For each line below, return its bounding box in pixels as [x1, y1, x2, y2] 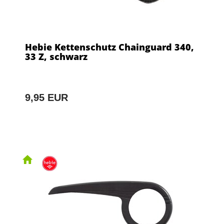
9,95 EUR [25, 91, 68, 103]
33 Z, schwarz [25, 50, 87, 62]
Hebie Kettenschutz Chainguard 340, [25, 40, 194, 53]
